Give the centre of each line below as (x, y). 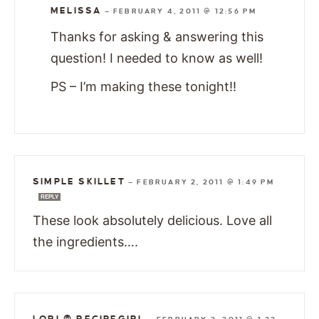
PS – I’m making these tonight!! (143, 86)
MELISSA (76, 10)
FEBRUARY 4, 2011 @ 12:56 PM (185, 11)
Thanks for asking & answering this (157, 36)
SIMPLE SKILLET (79, 181)
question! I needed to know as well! (157, 58)
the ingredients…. (85, 241)
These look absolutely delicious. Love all (152, 220)
